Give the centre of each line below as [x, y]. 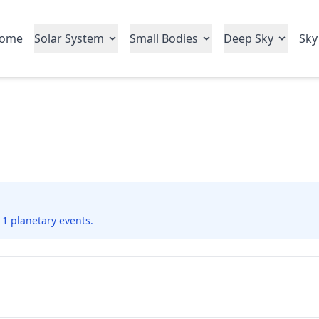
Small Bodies [164, 38]
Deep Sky [249, 38]
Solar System [69, 38]
